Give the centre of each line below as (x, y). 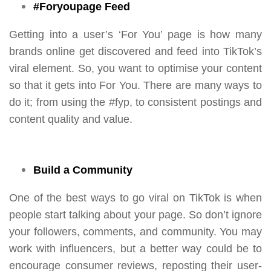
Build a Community (83, 170)
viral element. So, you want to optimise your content (135, 68)
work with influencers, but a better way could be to (135, 248)
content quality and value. (72, 119)
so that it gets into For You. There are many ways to (135, 85)
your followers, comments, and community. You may (135, 231)
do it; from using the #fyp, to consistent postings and (135, 102)
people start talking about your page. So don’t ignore (135, 214)
